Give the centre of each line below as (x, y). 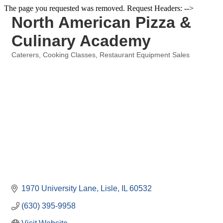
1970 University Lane (59, 189)
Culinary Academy (81, 41)
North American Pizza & (101, 22)
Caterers (25, 55)
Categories (27, 62)
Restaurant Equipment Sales (145, 55)
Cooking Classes (69, 55)
